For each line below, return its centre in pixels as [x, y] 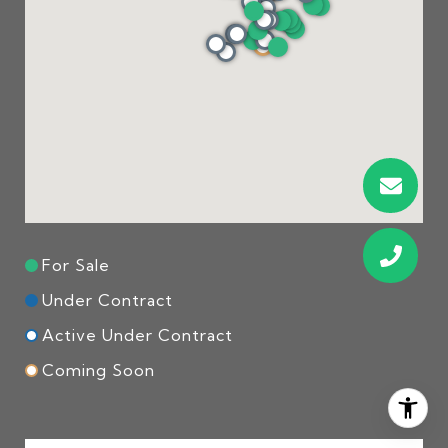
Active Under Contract [137, 334]
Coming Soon [98, 369]
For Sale [76, 264]
